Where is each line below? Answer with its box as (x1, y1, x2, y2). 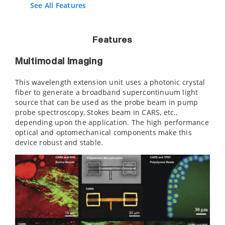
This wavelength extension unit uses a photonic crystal (15, 77, 205, 87)
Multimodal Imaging (15, 57, 103, 66)
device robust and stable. (15, 138, 103, 147)
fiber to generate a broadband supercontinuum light (15, 87, 198, 97)
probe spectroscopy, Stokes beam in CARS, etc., (15, 107, 178, 117)
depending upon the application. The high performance (15, 118, 209, 127)
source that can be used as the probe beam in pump (15, 97, 198, 107)
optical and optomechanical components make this (15, 128, 192, 137)
